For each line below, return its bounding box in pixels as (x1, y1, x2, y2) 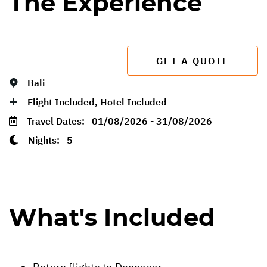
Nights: (28, 133, 67, 146)
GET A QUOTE (156, 54, 229, 67)
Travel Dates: (27, 114, 92, 127)
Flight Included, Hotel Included (27, 95, 167, 108)
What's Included (9, 202, 215, 232)
